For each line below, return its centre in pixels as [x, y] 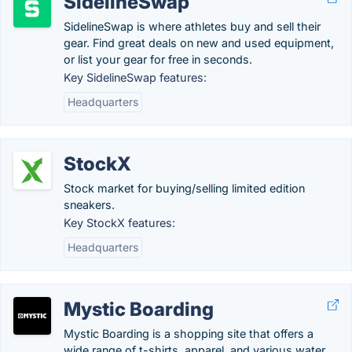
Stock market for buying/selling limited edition [184, 188]
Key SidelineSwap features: [135, 77]
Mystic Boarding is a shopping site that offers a [189, 334]
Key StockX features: [119, 223]
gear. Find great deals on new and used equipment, [199, 43]
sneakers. [89, 205]
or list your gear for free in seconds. [158, 59]
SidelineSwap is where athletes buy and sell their [192, 26]
